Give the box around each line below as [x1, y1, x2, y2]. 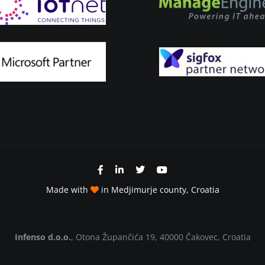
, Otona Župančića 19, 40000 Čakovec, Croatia [70, 231, 251, 243]
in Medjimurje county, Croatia [98, 184, 219, 196]
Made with [46, 184, 91, 196]
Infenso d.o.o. [14, 231, 71, 243]
